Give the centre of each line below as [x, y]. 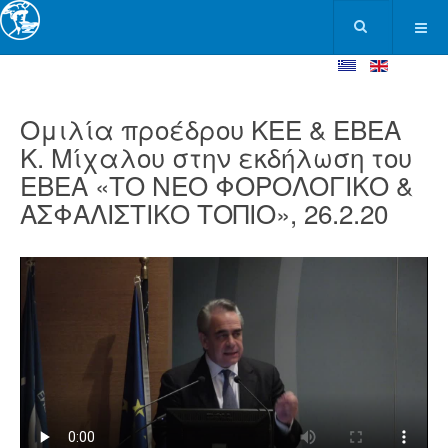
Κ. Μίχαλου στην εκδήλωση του [216, 156]
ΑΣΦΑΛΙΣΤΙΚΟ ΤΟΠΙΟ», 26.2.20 [204, 212]
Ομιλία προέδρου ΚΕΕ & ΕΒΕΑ [210, 128]
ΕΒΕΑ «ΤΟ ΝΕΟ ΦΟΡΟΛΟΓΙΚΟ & [216, 184]
